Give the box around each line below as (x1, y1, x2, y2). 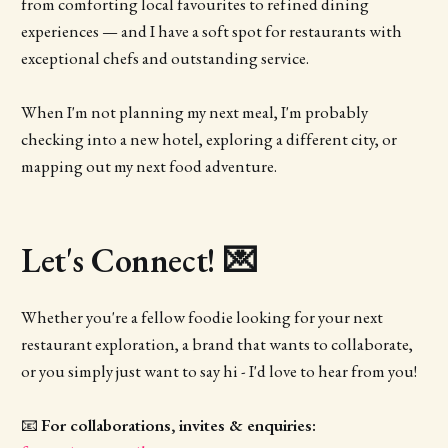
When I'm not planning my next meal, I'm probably (20, 101, 368, 124)
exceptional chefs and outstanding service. (20, 47, 309, 70)
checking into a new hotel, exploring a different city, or (20, 128, 397, 151)
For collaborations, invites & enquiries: (40, 414, 316, 437)
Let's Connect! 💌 (20, 238, 258, 283)
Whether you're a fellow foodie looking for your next (20, 306, 383, 329)
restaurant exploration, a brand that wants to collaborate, (20, 333, 413, 356)
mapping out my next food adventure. (20, 155, 277, 178)
